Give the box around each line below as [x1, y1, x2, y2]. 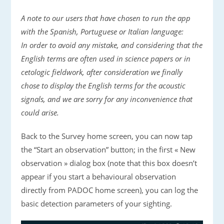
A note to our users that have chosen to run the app [21, 12, 191, 23]
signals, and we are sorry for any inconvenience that [21, 93, 193, 104]
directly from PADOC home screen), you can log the [21, 184, 198, 195]
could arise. [21, 107, 59, 117]
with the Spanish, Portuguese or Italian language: [21, 26, 184, 36]
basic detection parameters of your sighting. [21, 198, 172, 208]
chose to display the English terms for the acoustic [21, 80, 186, 90]
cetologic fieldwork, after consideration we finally [21, 66, 183, 77]
